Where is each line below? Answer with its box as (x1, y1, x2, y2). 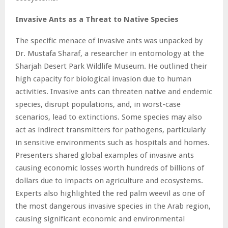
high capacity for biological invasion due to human (15, 74, 191, 83)
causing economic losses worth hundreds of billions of (15, 163, 204, 173)
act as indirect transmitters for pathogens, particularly (15, 125, 206, 134)
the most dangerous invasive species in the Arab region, (15, 201, 211, 211)
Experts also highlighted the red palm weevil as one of (15, 188, 205, 198)
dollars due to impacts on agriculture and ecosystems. (15, 176, 203, 185)
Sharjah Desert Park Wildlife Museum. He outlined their (15, 61, 207, 71)
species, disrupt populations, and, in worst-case (15, 99, 181, 109)
